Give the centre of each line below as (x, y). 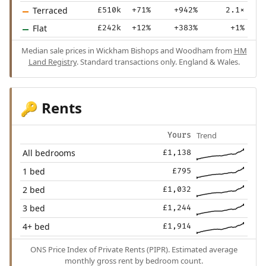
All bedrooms (49, 153)
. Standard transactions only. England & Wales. (158, 62)
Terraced (50, 11)
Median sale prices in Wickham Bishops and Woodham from (127, 51)
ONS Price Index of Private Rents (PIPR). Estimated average (134, 250)
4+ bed (37, 227)
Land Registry (52, 62)
